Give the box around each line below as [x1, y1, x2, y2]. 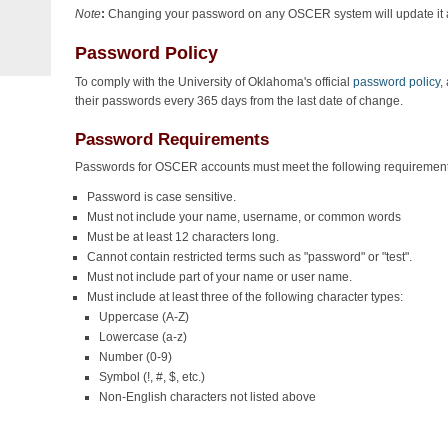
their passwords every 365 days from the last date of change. [75, 94, 404, 109]
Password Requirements [75, 129, 270, 149]
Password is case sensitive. [87, 190, 237, 205]
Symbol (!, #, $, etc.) [99, 370, 206, 385]
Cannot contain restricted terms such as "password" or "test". [87, 250, 413, 265]
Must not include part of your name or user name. [87, 270, 353, 285]
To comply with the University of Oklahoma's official [75, 75, 354, 90]
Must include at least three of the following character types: [87, 290, 404, 305]
